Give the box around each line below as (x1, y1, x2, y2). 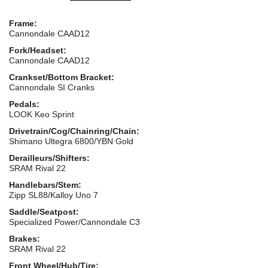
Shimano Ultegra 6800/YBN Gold (9, 136, 133, 146)
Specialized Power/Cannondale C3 (9, 217, 140, 227)
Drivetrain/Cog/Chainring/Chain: (9, 126, 139, 136)
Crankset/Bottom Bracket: (9, 72, 114, 82)
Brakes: (9, 233, 40, 243)
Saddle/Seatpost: (9, 206, 79, 217)
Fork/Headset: (9, 45, 66, 55)
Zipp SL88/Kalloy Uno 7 (9, 190, 98, 200)
